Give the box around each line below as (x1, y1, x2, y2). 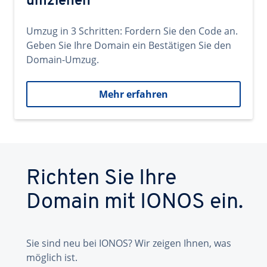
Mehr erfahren (99, 88, 168, 101)
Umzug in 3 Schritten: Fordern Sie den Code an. (26, 24, 238, 38)
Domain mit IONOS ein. (26, 192, 243, 213)
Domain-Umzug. (26, 53, 99, 66)
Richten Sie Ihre (26, 168, 176, 190)
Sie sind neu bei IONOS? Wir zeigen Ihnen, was (26, 237, 231, 250)
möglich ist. (26, 251, 77, 264)
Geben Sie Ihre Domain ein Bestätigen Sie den (26, 39, 231, 52)
